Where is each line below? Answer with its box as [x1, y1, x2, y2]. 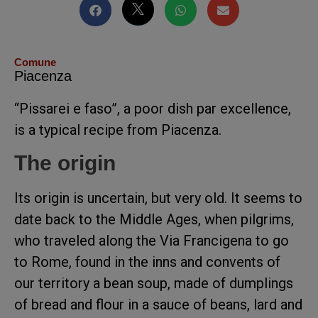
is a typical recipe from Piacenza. [14, 121, 221, 138]
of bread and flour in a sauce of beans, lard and [14, 296, 302, 314]
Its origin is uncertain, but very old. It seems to [14, 190, 302, 207]
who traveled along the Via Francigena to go [14, 232, 289, 250]
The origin [14, 151, 116, 175]
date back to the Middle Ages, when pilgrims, [14, 211, 294, 229]
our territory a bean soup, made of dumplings [14, 275, 293, 292]
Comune [14, 55, 56, 68]
